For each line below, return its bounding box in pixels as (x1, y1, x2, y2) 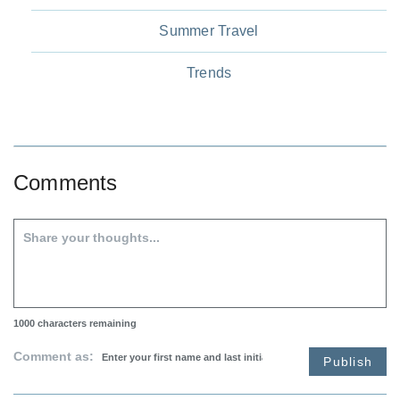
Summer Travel (159, 22, 259, 38)
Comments (13, 170, 118, 195)
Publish (323, 354, 372, 369)
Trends (186, 64, 232, 80)
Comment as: (13, 348, 97, 363)
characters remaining (35, 317, 137, 329)
